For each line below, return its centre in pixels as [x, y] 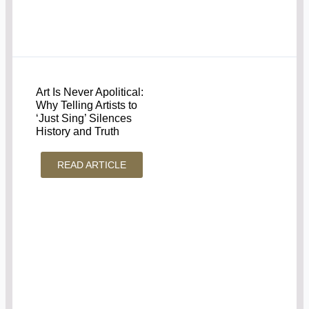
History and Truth [78, 132]
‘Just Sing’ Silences [84, 119]
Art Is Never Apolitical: [90, 92]
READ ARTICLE [92, 165]
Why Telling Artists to [87, 106]
